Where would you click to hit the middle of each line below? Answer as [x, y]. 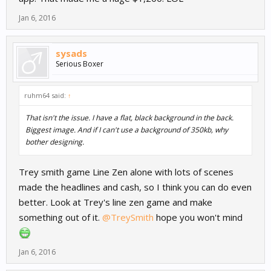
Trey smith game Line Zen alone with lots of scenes [126, 172]
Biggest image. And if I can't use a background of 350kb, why [127, 130]
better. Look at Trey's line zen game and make [116, 202]
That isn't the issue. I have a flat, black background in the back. [129, 118]
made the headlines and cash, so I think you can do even [135, 187]
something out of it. [60, 217]
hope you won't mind [198, 217]
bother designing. [55, 142]
